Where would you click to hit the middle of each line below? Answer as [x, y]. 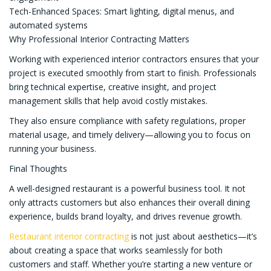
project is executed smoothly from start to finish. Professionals [133, 73]
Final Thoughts [38, 168]
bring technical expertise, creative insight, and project [113, 87]
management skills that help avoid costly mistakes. [108, 100]
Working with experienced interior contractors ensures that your [134, 59]
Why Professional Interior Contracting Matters [99, 39]
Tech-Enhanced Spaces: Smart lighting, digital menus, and [122, 11]
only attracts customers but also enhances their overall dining [129, 202]
